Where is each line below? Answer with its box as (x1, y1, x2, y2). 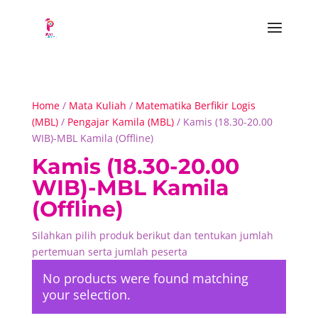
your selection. (42, 286, 131, 303)
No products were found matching (42, 270, 248, 287)
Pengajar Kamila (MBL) (67, 115, 174, 128)
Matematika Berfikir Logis (135, 99, 256, 112)
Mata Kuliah (68, 99, 126, 112)
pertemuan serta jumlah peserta (31, 245, 187, 258)
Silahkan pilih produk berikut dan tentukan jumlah (31, 229, 273, 242)
